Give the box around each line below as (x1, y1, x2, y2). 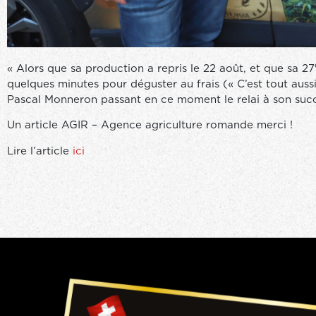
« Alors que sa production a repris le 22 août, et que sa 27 (7, 63, 315, 75)
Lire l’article (7, 145, 73, 157)
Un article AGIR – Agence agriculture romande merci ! (7, 120, 293, 131)
